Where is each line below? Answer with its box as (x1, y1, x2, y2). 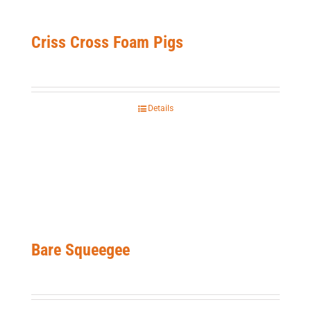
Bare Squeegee (31, 240, 130, 260)
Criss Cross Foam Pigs (31, 33, 183, 52)
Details (147, 103, 174, 113)
